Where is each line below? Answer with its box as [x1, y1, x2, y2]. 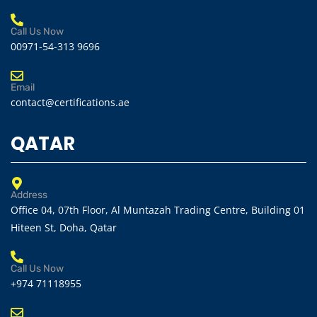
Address [11, 189, 47, 201]
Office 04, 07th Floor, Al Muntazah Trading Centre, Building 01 [11, 203, 305, 217]
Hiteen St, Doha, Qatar [11, 221, 117, 234]
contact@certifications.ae [11, 96, 129, 109]
